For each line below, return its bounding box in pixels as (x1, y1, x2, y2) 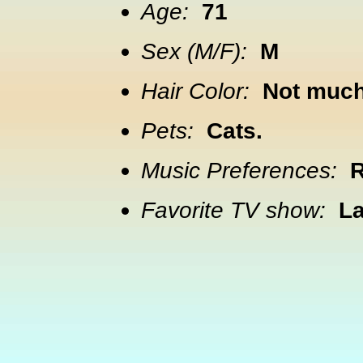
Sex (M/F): (141, 38, 247, 64)
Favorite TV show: (141, 197, 326, 223)
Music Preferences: (141, 157, 337, 183)
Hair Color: (141, 78, 250, 104)
